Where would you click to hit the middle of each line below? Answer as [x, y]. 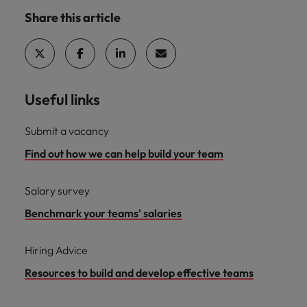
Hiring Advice [56, 250]
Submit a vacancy [67, 131]
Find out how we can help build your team [124, 153]
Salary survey [57, 191]
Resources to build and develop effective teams [139, 273]
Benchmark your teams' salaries [103, 213]
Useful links [62, 99]
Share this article [73, 17]
